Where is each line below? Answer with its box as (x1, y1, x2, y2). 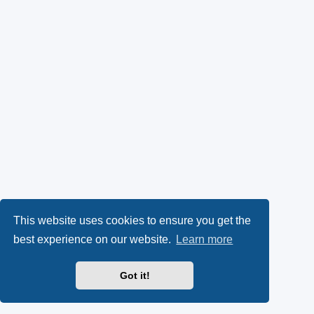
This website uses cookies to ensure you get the (13, 214, 252, 226)
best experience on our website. (13, 233, 175, 246)
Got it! (119, 270, 150, 282)
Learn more (176, 233, 233, 246)
